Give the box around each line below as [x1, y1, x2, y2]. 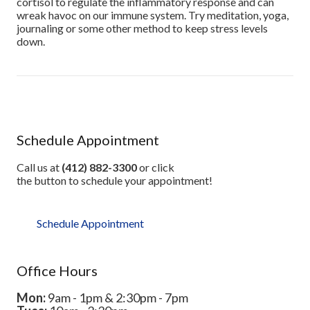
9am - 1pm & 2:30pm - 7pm [46, 289, 188, 305]
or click [137, 161, 174, 174]
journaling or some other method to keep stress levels [17, 21, 268, 35]
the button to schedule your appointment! [17, 174, 212, 188]
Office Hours [17, 262, 98, 279]
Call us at [17, 161, 62, 174]
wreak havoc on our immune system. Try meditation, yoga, [17, 8, 289, 21]
